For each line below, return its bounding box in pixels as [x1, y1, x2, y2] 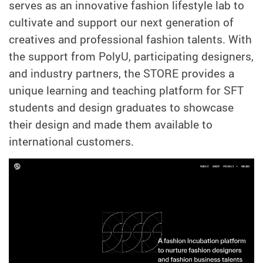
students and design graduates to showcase [9, 99, 234, 115]
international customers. [9, 133, 134, 149]
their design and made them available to [9, 116, 213, 132]
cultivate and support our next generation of [9, 14, 234, 30]
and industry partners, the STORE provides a [9, 65, 234, 81]
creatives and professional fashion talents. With [9, 31, 252, 47]
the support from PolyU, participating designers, [9, 48, 254, 64]
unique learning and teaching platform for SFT [9, 82, 244, 98]
